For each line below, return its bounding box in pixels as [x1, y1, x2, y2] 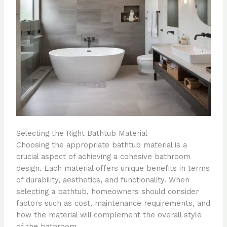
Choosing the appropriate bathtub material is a [16, 140, 187, 150]
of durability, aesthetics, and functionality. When [16, 175, 190, 185]
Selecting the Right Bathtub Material [16, 129, 147, 138]
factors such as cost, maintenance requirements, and [16, 199, 210, 208]
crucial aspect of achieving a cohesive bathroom [16, 152, 191, 162]
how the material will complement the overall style [16, 210, 202, 220]
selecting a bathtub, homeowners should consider [16, 187, 199, 197]
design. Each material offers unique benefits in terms [16, 164, 210, 173]
